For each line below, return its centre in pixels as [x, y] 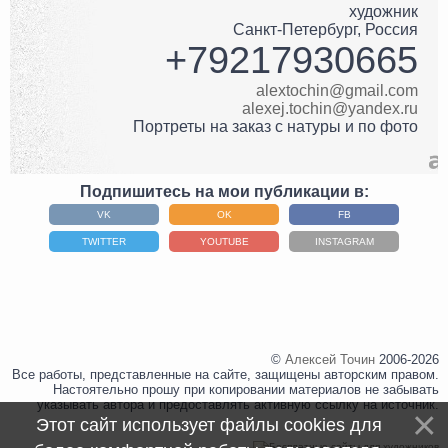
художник [383, 12]
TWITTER [104, 241]
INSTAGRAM [344, 241]
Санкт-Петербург [295, 30]
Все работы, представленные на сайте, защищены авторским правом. [226, 375]
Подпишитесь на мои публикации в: [224, 191]
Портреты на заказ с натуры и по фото [275, 127]
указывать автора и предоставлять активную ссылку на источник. [238, 405]
